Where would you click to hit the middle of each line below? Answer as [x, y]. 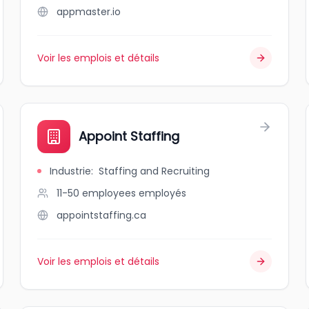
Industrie [71, 171]
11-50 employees [97, 193]
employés [163, 193]
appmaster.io [89, 12]
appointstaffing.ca [102, 215]
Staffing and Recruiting [154, 171]
